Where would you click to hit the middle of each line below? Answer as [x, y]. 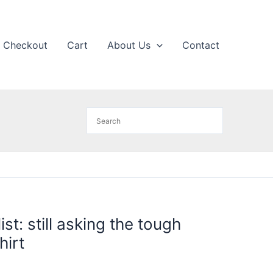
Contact [201, 45]
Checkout [26, 45]
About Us [129, 45]
